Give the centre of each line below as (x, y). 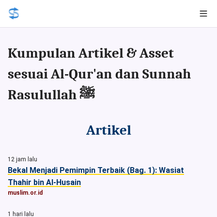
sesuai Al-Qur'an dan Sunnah (99, 74)
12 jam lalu (23, 159)
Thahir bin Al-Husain (44, 182)
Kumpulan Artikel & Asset (91, 53)
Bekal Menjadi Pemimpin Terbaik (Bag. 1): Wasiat (96, 170)
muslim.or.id (25, 193)
